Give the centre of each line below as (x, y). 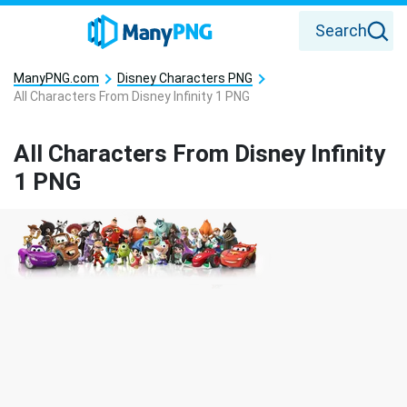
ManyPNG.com (56, 78)
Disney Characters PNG (185, 78)
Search (341, 30)
